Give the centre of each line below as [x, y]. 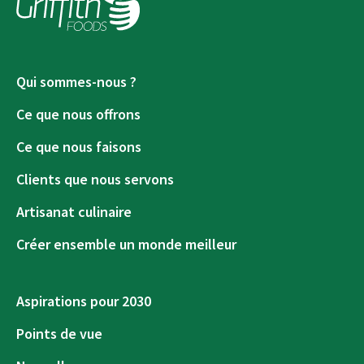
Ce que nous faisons [79, 147]
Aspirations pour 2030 [84, 301]
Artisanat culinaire [74, 212]
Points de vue [59, 334]
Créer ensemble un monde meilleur [126, 244]
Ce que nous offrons [78, 114]
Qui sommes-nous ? [76, 82]
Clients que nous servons [95, 179]
